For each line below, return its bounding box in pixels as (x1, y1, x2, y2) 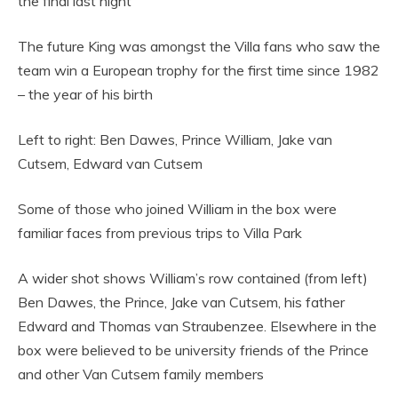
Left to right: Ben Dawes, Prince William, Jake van (18, 130, 332, 148)
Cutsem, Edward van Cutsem (18, 154, 206, 172)
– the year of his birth (18, 84, 153, 103)
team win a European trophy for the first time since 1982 (18, 60, 379, 79)
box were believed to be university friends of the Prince (18, 340, 369, 359)
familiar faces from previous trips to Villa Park (18, 223, 302, 242)
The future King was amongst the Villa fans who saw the (18, 36, 380, 55)
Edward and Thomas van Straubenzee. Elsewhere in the (18, 316, 377, 335)
